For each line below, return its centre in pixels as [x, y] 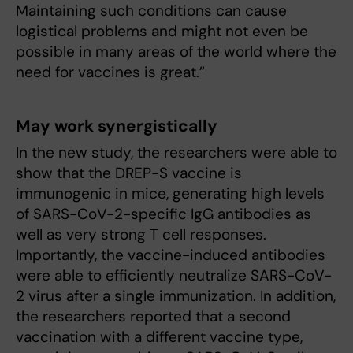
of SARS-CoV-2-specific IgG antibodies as [163, 214]
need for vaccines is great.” [110, 72]
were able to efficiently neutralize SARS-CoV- [174, 275]
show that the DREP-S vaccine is [129, 173]
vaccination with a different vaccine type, [159, 336]
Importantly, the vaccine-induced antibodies [171, 255]
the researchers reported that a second [153, 316]
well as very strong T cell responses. [141, 234]
